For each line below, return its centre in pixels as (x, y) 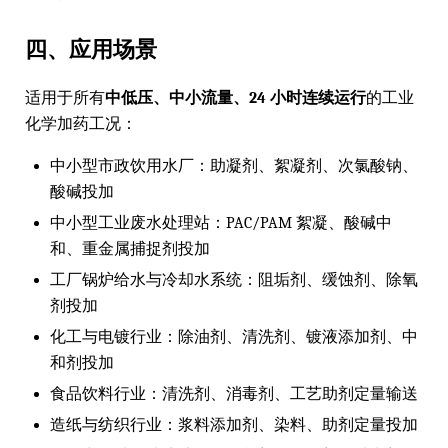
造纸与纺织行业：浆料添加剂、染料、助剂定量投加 (234, 424)
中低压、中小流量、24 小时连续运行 (235, 97)
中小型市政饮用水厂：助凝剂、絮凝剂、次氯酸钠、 (234, 165)
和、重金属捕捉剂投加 (130, 248)
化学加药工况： (81, 123)
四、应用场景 (91, 48)
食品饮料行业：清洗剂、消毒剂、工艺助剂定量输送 (234, 393)
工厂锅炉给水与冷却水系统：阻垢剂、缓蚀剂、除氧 (234, 279)
